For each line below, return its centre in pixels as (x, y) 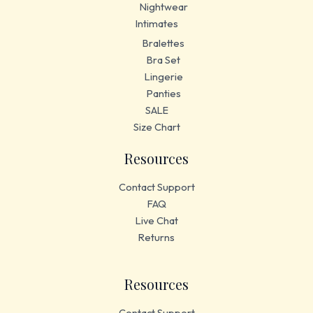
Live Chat (156, 220)
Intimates (156, 24)
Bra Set (163, 59)
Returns (156, 237)
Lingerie (163, 76)
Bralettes (163, 43)
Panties (163, 93)
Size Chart (156, 126)
